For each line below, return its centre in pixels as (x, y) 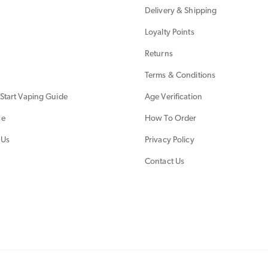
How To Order (171, 118)
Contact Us (165, 162)
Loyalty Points (170, 32)
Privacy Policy (170, 140)
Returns (159, 54)
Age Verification (173, 97)
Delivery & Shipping (181, 11)
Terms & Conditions (180, 75)
